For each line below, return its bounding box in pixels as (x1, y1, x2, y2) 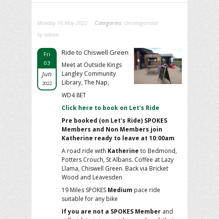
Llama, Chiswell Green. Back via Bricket (62, 164, 168, 173)
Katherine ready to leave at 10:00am (62, 133, 175, 142)
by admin (37, 30, 59, 38)
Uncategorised (124, 19, 157, 26)
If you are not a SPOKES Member (62, 207, 161, 216)
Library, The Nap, (62, 78, 109, 87)
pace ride (134, 185, 162, 194)
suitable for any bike (62, 194, 118, 203)
